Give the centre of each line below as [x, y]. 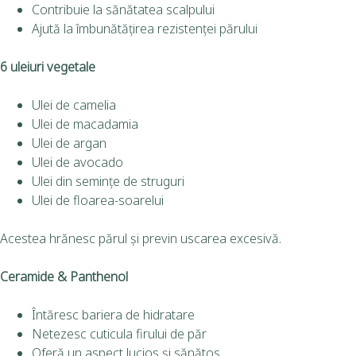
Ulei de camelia [74, 104]
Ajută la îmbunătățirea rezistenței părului [145, 28]
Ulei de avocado [77, 162]
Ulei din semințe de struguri [108, 181]
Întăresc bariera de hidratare [113, 314]
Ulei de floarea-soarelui [98, 200]
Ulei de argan [69, 143]
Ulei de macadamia [85, 124]
